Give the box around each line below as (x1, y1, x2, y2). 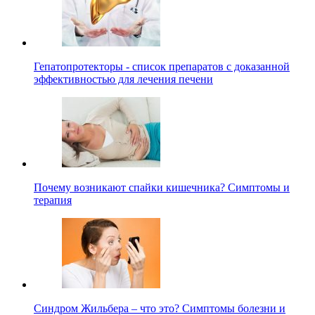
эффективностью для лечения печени (34, 72, 213, 85)
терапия (34, 193, 72, 206)
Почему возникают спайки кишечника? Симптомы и (34, 181, 290, 193)
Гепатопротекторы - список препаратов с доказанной (34, 60, 290, 72)
